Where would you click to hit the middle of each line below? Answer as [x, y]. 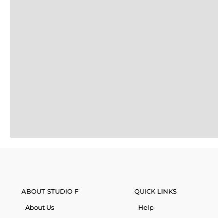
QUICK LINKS [155, 191]
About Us [40, 208]
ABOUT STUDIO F [50, 191]
